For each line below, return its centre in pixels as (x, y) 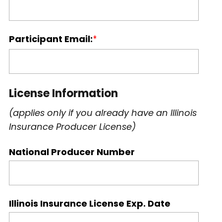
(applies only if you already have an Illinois (103, 113)
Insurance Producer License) (72, 127)
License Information (63, 93)
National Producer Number (72, 152)
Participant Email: (51, 39)
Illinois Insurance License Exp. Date (89, 203)
